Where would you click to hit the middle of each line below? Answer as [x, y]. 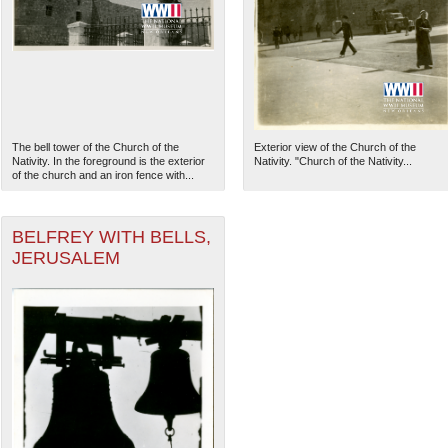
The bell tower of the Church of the [95, 147]
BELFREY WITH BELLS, [111, 237]
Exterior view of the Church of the [334, 147]
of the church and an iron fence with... [102, 175]
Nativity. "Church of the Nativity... [332, 161]
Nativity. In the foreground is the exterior [108, 161]
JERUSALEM [65, 258]
